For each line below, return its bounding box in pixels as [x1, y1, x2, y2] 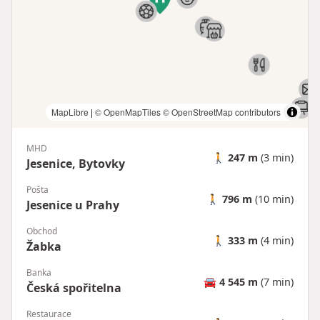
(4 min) [258, 233, 294, 247]
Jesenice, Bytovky [26, 156, 125, 172]
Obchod [26, 225, 57, 238]
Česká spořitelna [26, 280, 121, 296]
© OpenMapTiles [95, 106, 161, 119]
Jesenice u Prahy [26, 197, 119, 214]
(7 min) [258, 274, 294, 289]
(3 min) [258, 150, 294, 164]
